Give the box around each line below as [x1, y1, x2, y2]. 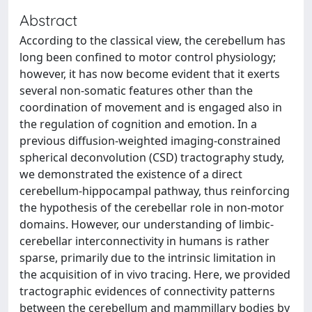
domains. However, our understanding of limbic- [19, 217, 274, 232]
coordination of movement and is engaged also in [19, 100, 282, 115]
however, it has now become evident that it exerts [19, 66, 280, 81]
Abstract [19, 10, 77, 29]
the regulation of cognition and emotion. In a [19, 116, 257, 132]
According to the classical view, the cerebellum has [19, 33, 286, 48]
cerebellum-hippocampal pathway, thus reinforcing [19, 183, 290, 198]
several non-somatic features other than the [19, 83, 253, 98]
